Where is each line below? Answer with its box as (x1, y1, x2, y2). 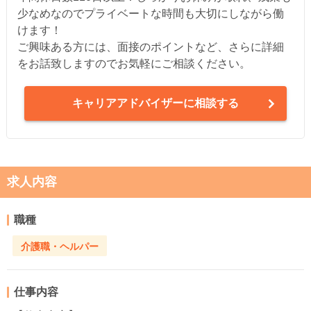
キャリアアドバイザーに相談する (72, 97, 239, 110)
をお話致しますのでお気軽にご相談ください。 (17, 58, 251, 70)
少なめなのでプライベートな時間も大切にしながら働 (17, 8, 284, 20)
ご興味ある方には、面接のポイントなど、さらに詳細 (17, 41, 284, 53)
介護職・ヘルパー (21, 240, 99, 252)
